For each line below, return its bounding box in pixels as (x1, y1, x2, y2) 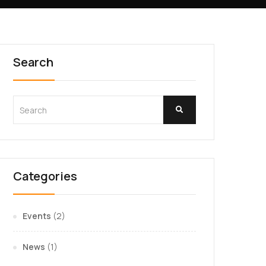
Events (23, 210, 51, 221)
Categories (13, 168, 77, 184)
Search (13, 54, 53, 70)
